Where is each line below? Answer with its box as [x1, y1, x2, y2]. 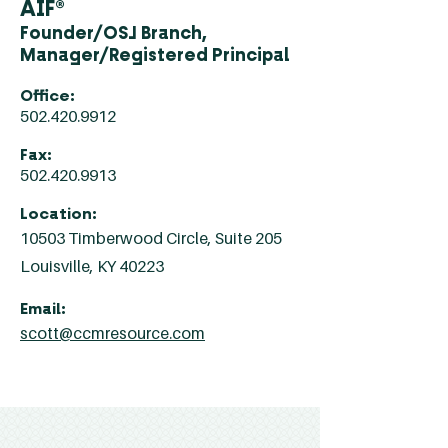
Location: [20, 206, 97, 222]
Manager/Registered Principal [20, 47, 290, 65]
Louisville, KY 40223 [20, 256, 164, 276]
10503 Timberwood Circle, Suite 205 [20, 228, 282, 248]
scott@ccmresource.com [20, 323, 205, 343]
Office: [20, 88, 75, 104]
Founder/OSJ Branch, [20, 25, 207, 43]
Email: [20, 301, 66, 317]
